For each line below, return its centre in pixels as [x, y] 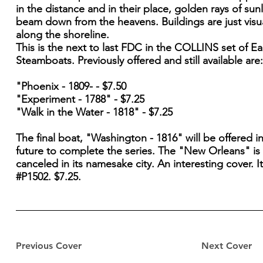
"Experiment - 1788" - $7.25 [81, 100]
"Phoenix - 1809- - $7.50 [72, 87]
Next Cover [226, 246]
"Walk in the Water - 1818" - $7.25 [94, 112]
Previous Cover [48, 246]
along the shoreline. [62, 35]
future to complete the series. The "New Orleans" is [138, 151]
